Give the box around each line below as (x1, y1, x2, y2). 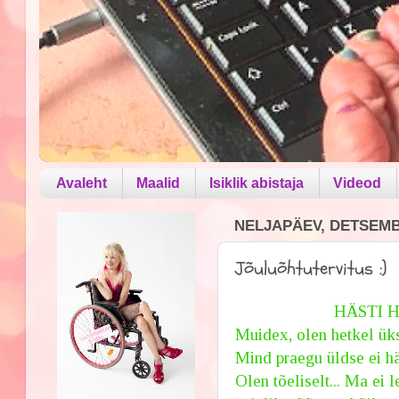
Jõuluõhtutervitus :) (235, 255, 387, 281)
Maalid (136, 175, 181, 191)
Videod (333, 175, 382, 191)
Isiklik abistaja (209, 175, 305, 191)
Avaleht (56, 175, 108, 191)
